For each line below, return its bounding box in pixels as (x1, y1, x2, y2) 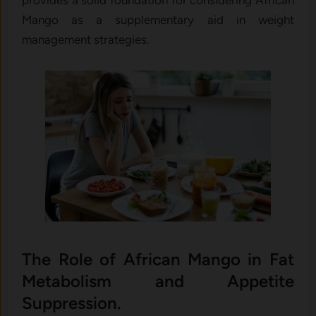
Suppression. (22, 292, 122, 313)
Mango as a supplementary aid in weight (22, 13, 294, 28)
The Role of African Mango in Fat (22, 248, 294, 269)
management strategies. (22, 32, 150, 47)
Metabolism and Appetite (22, 270, 294, 291)
